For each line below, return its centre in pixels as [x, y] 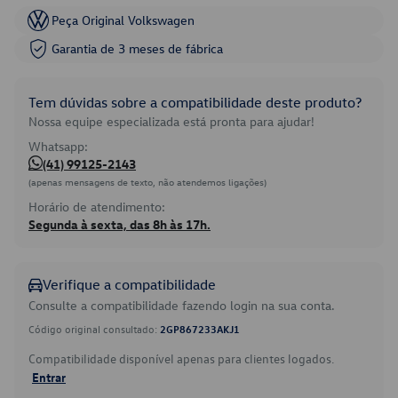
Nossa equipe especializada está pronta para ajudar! [171, 121]
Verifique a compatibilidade [129, 284]
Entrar [49, 377]
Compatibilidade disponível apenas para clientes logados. [181, 358]
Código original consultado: [94, 329]
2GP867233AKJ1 [200, 329]
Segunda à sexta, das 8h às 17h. [119, 224]
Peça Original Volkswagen [123, 20]
